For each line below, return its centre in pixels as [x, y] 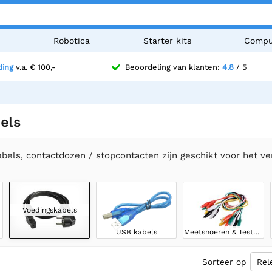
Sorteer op [224, 261]
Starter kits [167, 41]
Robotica [72, 41]
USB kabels [136, 232]
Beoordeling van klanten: [174, 67]
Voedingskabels [49, 210]
